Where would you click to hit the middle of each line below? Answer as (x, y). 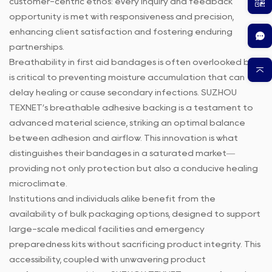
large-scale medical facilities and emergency (107, 229)
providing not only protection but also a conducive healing (134, 168)
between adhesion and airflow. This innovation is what (124, 138)
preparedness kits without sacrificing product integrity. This (135, 244)
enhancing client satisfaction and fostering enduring (121, 32)
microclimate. (38, 184)
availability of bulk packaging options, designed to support (135, 214)
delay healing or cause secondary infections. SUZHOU (123, 93)
